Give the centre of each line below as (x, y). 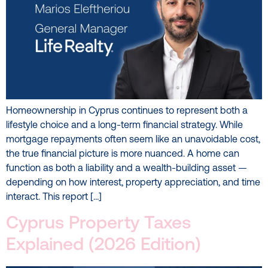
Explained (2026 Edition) (103, 245)
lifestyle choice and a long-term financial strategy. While (124, 126)
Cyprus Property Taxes (98, 224)
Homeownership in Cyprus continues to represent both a (127, 112)
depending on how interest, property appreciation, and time (133, 183)
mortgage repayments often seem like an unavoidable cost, (133, 140)
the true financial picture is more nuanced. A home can (123, 155)
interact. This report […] (54, 198)
